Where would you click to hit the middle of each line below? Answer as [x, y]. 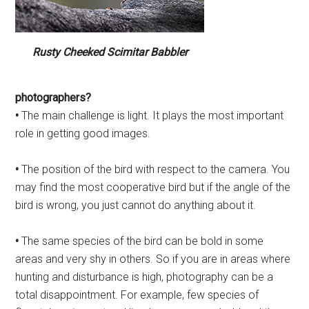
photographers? [53, 98]
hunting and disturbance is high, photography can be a [144, 277]
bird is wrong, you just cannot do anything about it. [136, 206]
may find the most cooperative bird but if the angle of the [153, 188]
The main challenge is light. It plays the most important [151, 116]
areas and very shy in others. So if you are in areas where [153, 259]
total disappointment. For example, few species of [137, 295]
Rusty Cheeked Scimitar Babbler [110, 52]
